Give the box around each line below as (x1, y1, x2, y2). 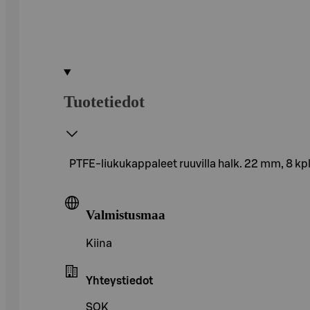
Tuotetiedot (64, 92, 145, 111)
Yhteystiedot (86, 275, 153, 287)
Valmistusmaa (86, 207, 165, 222)
